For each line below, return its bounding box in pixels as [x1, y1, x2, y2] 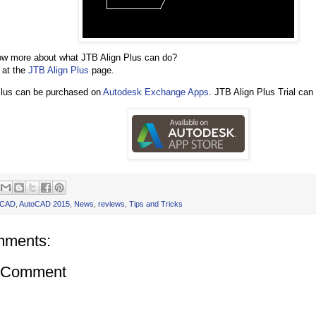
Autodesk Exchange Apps [103, 87, 209, 98]
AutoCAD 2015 [19, 199, 70, 208]
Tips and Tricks [129, 199, 183, 208]
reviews [98, 199, 125, 208]
